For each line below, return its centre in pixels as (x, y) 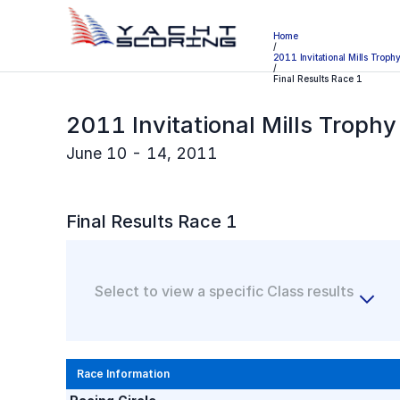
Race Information (123, 374)
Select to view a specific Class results (224, 291)
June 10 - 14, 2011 (142, 153)
